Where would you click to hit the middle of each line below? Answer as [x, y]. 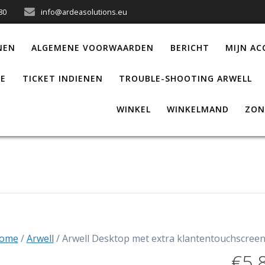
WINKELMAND [198, 109]
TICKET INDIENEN [62, 78]
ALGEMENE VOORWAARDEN [93, 47]
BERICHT [190, 47]
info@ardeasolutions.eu [84, 12]
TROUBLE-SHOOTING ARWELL [185, 78]
